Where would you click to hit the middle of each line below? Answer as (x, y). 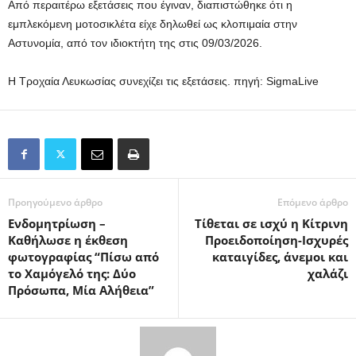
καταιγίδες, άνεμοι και (280, 256)
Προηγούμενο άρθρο (55, 202)
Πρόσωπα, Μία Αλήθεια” (81, 290)
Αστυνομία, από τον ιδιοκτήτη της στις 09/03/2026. (135, 43)
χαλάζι (328, 273)
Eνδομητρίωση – (57, 223)
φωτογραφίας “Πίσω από (83, 256)
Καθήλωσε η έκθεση (68, 240)
